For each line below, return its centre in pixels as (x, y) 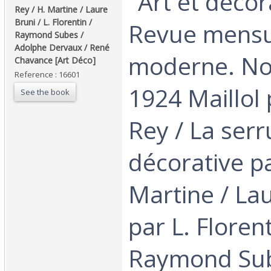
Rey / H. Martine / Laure (61, 10)
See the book (45, 92)
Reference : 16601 (47, 75)
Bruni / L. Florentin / (53, 22)
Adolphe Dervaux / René (62, 48)
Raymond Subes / (49, 35)
